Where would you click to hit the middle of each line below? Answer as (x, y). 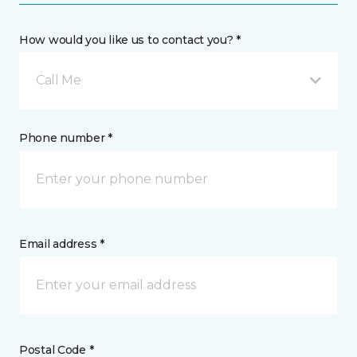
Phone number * (66, 138)
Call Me (59, 80)
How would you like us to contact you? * (130, 40)
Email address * (62, 244)
